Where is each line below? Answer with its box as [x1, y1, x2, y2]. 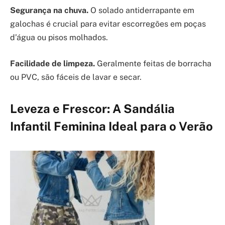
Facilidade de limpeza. [10, 58, 95, 68]
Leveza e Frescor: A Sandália [10, 101, 175, 116]
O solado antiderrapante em [88, 6, 194, 16]
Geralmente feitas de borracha [95, 58, 211, 68]
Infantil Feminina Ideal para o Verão [10, 119, 213, 133]
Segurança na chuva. [10, 6, 88, 16]
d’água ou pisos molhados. [10, 33, 108, 43]
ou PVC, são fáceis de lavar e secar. [10, 72, 142, 82]
